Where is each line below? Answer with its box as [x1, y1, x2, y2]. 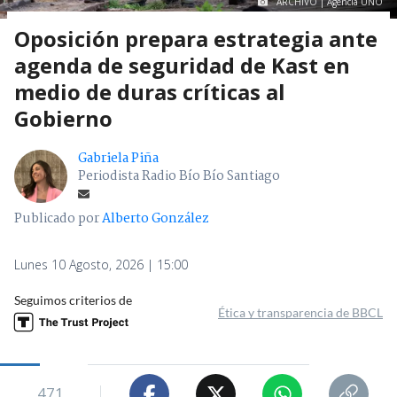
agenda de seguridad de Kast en [14, 51, 350, 81]
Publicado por [14, 208, 102, 230]
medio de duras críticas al [14, 77, 285, 107]
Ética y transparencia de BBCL [218, 305, 383, 321]
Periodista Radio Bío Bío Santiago [78, 166, 280, 188]
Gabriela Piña [78, 148, 159, 170]
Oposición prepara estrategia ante [14, 24, 378, 54]
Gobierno [14, 104, 113, 134]
